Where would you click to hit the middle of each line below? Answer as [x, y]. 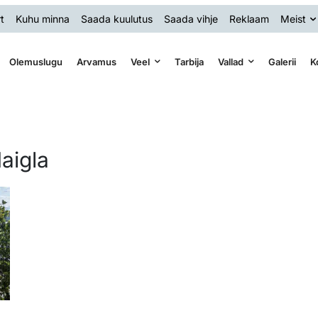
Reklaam [249, 18]
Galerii [282, 61]
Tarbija [189, 61]
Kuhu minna [43, 18]
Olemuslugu [35, 61]
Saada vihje [191, 18]
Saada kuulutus [117, 18]
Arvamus [96, 61]
